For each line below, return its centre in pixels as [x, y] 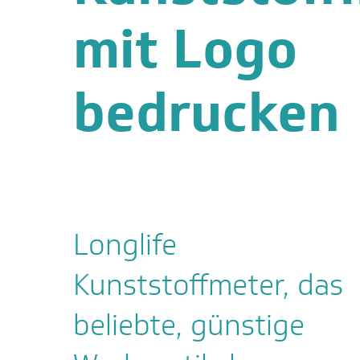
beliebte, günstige [188, 324]
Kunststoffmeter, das [208, 284]
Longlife [125, 244]
